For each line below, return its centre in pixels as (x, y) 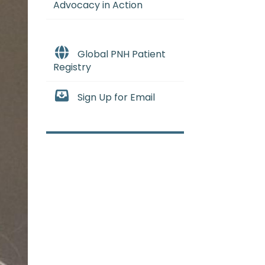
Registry (72, 67)
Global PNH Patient (121, 54)
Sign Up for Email (116, 98)
